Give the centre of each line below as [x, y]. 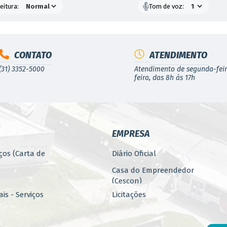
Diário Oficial [134, 154]
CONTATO [33, 55]
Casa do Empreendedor [153, 170]
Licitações [129, 195]
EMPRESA [130, 134]
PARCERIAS [130, 211]
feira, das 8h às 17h [165, 78]
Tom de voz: [167, 6]
